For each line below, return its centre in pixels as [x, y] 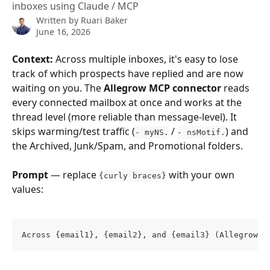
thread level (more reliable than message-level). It [126, 117]
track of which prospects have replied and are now [129, 74]
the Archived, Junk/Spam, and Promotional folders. [127, 146]
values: [28, 189]
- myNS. [152, 132]
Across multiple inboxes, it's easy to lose [147, 59]
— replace [74, 175]
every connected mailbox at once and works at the [128, 102]
